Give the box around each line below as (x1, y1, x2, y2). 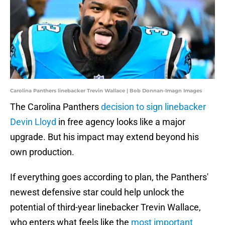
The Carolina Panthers (10, 101, 101, 113)
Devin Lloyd (10, 117, 56, 128)
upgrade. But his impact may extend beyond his (10, 132, 199, 143)
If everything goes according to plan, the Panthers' (10, 172, 208, 183)
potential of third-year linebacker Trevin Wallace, (10, 202, 201, 213)
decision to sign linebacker (101, 101, 206, 113)
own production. (10, 147, 74, 158)
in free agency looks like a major (56, 117, 185, 128)
